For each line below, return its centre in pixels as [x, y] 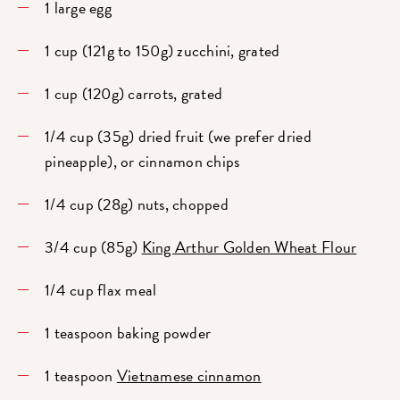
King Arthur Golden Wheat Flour [249, 246]
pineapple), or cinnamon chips [142, 161]
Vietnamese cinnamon [189, 375]
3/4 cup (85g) [93, 246]
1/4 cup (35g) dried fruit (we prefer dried [178, 136]
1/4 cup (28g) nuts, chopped [137, 204]
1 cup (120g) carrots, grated [134, 93]
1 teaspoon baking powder [128, 332]
